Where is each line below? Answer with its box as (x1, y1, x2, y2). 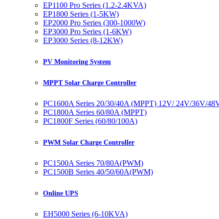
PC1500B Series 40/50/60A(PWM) (43, 167, 153, 176)
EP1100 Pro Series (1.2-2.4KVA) (43, 1, 146, 10)
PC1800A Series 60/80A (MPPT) (43, 108, 147, 117)
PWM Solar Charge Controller (43, 139, 134, 146)
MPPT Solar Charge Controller (43, 79, 136, 87)
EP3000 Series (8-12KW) (43, 36, 123, 45)
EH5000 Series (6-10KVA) (43, 209, 128, 218)
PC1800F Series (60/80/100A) (43, 117, 137, 126)
